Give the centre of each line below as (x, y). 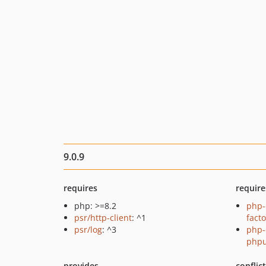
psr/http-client (103, 218)
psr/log (88, 229)
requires (80, 188)
